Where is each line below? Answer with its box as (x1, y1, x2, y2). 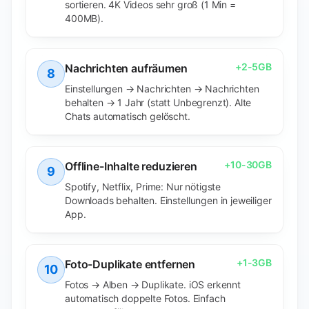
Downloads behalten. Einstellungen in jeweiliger (65, 195, 272, 206)
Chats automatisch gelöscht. (65, 110, 190, 122)
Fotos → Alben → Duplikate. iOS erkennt (65, 279, 241, 290)
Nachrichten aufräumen (65, 61, 188, 75)
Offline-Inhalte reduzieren (65, 159, 197, 173)
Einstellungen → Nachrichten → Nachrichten (65, 83, 259, 94)
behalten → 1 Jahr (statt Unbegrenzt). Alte (65, 97, 252, 108)
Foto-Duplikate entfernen (65, 257, 196, 271)
